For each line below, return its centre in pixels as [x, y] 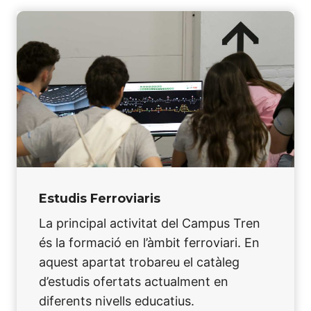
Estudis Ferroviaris [100, 199]
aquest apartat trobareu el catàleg [139, 262]
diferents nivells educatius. [117, 301]
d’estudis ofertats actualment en [134, 281]
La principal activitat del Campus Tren [150, 223]
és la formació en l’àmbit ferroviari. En [149, 242]
